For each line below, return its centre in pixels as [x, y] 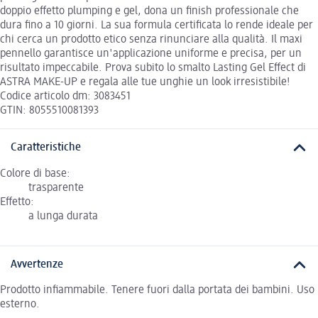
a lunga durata [63, 216]
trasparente [56, 188]
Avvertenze [37, 264]
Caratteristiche [46, 148]
